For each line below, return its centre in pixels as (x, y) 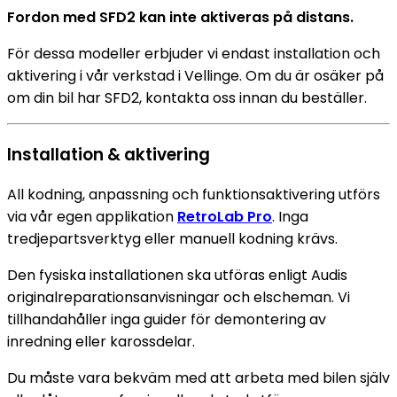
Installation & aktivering (109, 154)
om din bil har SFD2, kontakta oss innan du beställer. (187, 97)
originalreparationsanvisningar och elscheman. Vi (179, 298)
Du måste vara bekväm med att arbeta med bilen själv (198, 378)
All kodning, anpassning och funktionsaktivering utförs (194, 195)
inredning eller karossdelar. (101, 342)
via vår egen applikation (92, 217)
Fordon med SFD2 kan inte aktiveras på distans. (180, 17)
